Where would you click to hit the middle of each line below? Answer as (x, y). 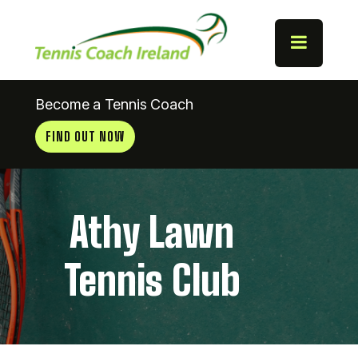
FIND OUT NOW (85, 136)
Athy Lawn (152, 233)
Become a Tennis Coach (114, 104)
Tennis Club (152, 280)
